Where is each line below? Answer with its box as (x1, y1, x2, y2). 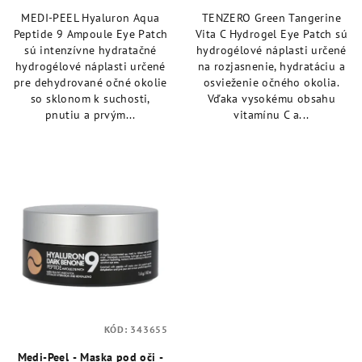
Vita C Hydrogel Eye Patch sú (195, 27, 348, 41)
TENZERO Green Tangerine (201, 11, 342, 25)
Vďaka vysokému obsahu (207, 91, 336, 106)
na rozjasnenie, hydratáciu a (197, 59, 346, 74)
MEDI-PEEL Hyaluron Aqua (21, 11, 160, 25)
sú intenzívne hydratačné (24, 43, 157, 57)
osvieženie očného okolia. (204, 75, 339, 90)
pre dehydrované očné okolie (14, 75, 167, 90)
